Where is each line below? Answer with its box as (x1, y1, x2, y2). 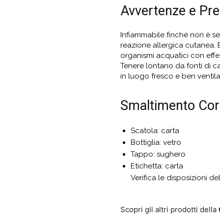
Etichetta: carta (130, 161, 183, 170)
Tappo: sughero (130, 149, 186, 159)
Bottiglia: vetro (130, 137, 181, 147)
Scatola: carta (130, 126, 179, 135)
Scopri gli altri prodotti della (120, 204, 219, 214)
